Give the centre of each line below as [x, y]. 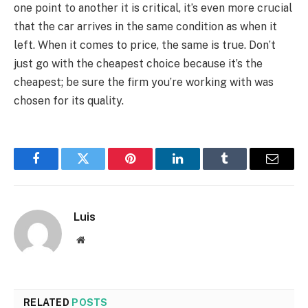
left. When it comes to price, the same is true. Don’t [145, 45]
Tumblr [242, 169]
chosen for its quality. [69, 100]
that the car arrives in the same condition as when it [145, 26]
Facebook [59, 169]
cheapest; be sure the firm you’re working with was [144, 82]
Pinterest [151, 169]
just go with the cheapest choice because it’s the [138, 63]
